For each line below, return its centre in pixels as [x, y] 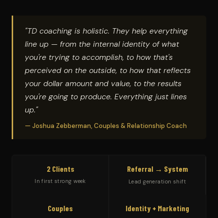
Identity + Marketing [157, 208]
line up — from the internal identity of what [102, 44]
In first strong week [60, 181]
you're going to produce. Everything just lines [106, 97]
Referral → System [157, 169]
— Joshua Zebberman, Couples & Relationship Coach [106, 126]
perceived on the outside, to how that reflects [108, 70]
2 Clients [60, 169]
